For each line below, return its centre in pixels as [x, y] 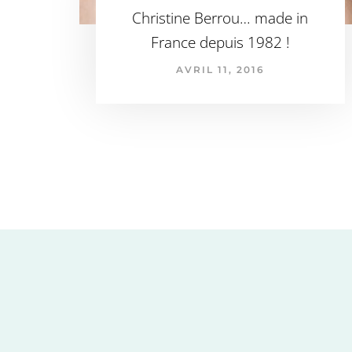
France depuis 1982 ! [220, 42]
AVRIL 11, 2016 [220, 69]
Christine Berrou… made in [220, 18]
